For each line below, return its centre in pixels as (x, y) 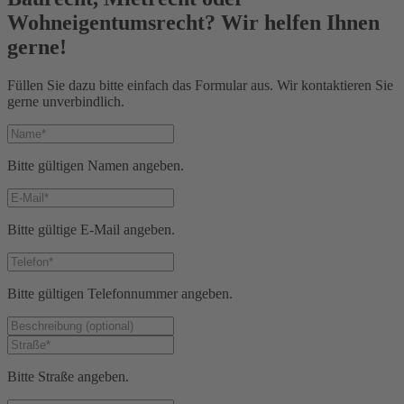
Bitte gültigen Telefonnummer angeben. (120, 294)
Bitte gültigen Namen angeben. (96, 166)
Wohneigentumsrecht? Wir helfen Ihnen (193, 23)
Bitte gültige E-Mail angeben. (91, 230)
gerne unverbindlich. (66, 102)
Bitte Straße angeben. (68, 377)
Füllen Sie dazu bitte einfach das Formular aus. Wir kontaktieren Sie (200, 86)
